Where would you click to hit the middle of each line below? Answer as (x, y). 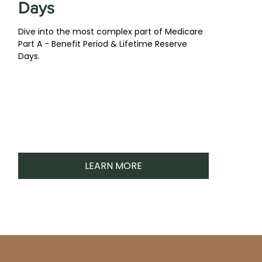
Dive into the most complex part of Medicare (111, 32)
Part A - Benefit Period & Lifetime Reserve (103, 44)
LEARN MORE (113, 166)
